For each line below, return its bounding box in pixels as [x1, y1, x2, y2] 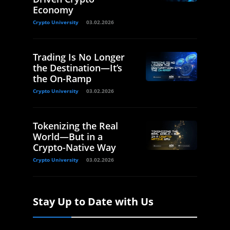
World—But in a [33, 130, 103, 143]
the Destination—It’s [33, 62, 122, 74]
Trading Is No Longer [33, 51, 125, 64]
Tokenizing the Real [33, 120, 118, 132]
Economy [33, 4, 73, 16]
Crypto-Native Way [33, 141, 116, 154]
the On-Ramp [33, 72, 91, 85]
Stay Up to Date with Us [33, 195, 154, 209]
